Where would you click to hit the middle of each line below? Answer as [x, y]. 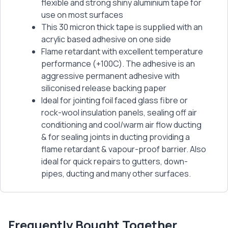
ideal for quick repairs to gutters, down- [115, 162]
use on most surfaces [82, 15]
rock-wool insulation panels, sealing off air [119, 113]
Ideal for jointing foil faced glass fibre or [115, 101]
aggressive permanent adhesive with [110, 76]
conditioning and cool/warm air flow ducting [121, 125]
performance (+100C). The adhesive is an [118, 64]
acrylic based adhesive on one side [106, 39]
